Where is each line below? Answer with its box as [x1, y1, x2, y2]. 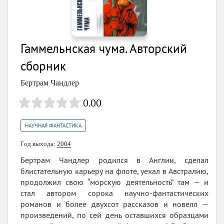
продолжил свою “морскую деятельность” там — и [20, 177, 208, 187]
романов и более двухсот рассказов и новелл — [20, 199, 208, 209]
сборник [20, 58, 66, 74]
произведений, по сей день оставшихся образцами [20, 210, 208, 220]
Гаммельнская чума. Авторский [20, 40, 187, 57]
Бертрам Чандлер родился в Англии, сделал [20, 155, 208, 165]
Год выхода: [20, 140, 57, 148]
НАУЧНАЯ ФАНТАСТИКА [25, 122, 81, 129]
